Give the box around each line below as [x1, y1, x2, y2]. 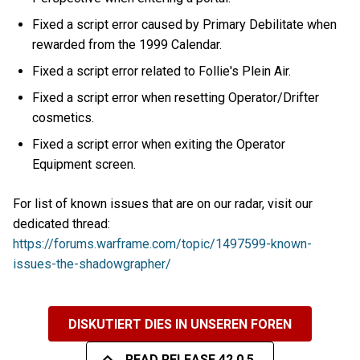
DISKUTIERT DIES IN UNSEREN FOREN [68, 316, 292, 332]
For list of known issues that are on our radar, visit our [13, 196, 313, 212]
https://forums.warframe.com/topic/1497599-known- [13, 236, 312, 252]
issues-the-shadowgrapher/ [13, 256, 171, 272]
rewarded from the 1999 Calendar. [32, 36, 223, 52]
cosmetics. [32, 109, 98, 125]
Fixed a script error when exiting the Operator [32, 136, 286, 152]
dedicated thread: [13, 216, 110, 232]
